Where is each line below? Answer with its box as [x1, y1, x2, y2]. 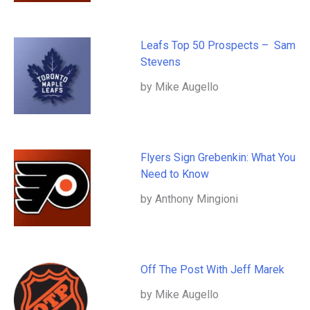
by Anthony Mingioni [140, 192, 239, 206]
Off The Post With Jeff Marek [140, 263, 285, 277]
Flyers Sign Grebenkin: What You [140, 151, 296, 165]
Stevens [140, 55, 184, 69]
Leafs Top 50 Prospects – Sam [140, 39, 296, 53]
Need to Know [140, 167, 210, 181]
